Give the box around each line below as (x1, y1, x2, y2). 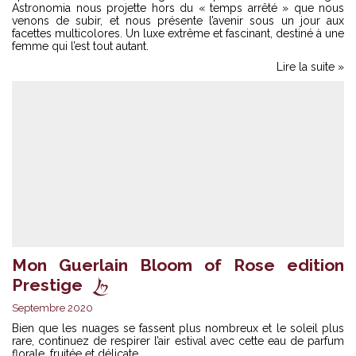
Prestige (12, 274, 83, 295)
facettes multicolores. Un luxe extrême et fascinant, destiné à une (12, 26, 344, 40)
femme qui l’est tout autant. (12, 39, 149, 52)
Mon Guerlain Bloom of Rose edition (12, 254, 344, 275)
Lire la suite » (277, 60, 344, 73)
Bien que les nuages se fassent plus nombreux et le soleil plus (12, 321, 344, 335)
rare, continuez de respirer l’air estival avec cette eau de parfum (12, 334, 344, 347)
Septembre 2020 (12, 301, 93, 314)
